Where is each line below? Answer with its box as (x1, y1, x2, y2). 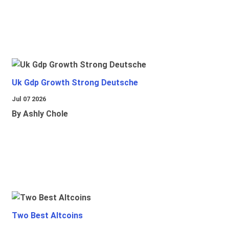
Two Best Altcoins (12, 211, 83, 221)
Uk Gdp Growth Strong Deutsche (12, 78, 138, 88)
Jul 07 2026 (12, 95, 46, 103)
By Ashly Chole (12, 109, 68, 119)
